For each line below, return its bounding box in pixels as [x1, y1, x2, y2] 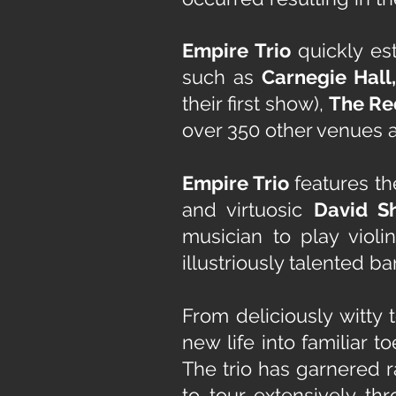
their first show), [182, 92, 330, 115]
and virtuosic [182, 198, 314, 221]
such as [182, 65, 262, 88]
